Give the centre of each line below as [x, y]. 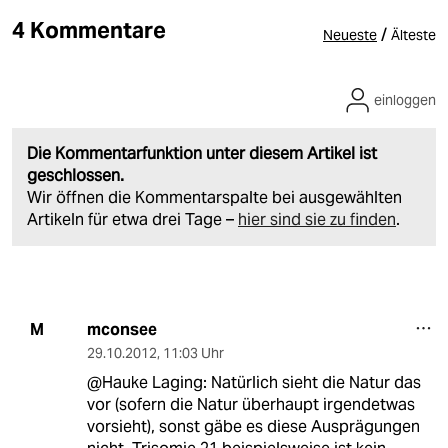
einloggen [405, 99]
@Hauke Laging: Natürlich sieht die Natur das [253, 382]
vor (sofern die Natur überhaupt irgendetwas [250, 404]
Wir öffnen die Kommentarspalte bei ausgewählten [214, 197]
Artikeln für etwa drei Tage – [132, 219]
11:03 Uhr [193, 352]
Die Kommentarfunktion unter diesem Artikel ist [202, 153]
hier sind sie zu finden [317, 219]
